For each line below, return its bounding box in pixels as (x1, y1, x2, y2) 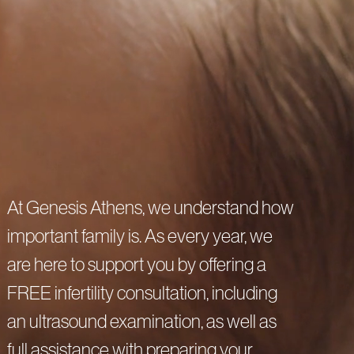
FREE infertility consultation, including (6, 282, 277, 304)
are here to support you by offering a (6, 254, 266, 276)
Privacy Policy (181, 70, 261, 86)
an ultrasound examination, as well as (6, 311, 277, 333)
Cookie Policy (261, 70, 340, 86)
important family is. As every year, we (6, 225, 273, 247)
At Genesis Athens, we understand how (6, 197, 294, 219)
